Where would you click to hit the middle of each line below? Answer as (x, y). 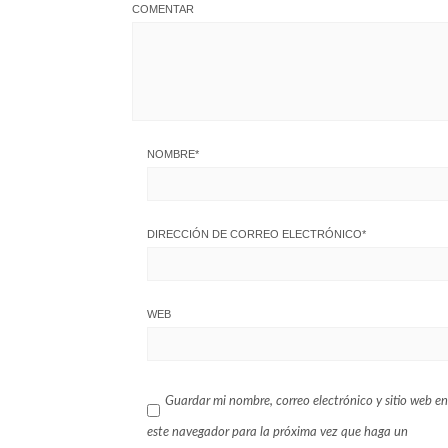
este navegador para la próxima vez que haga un (277, 432)
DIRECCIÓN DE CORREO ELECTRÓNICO (254, 234)
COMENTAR (163, 9)
